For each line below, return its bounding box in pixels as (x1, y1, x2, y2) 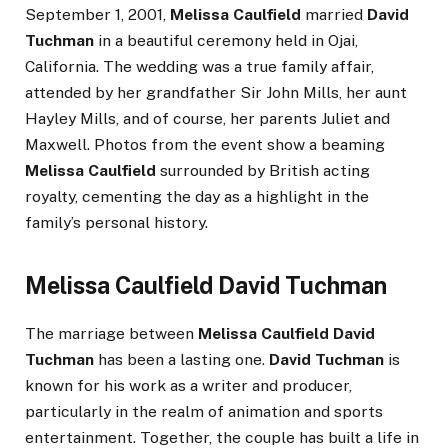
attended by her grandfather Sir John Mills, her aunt (25, 83, 407, 103)
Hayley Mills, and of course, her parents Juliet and (25, 109, 390, 129)
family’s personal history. (25, 213, 208, 233)
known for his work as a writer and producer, (25, 375, 352, 395)
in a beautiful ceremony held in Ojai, (94, 31, 358, 51)
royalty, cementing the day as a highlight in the (25, 187, 369, 207)
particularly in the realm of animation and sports (25, 401, 383, 421)
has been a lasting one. (94, 349, 269, 369)
